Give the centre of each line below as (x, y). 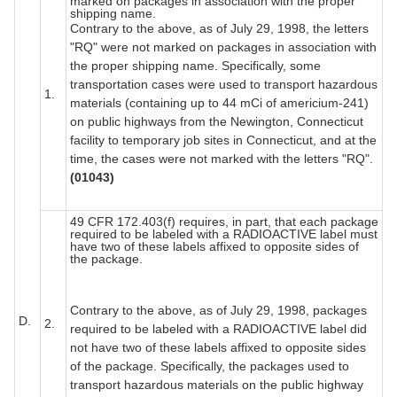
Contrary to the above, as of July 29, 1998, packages (218, 310)
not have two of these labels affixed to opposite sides (218, 347)
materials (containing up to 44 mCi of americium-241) (219, 102)
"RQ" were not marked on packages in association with (223, 47)
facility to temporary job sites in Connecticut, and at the (223, 140)
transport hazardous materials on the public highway (217, 384)
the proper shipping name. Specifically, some (195, 65)
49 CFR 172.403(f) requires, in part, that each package (224, 221)
